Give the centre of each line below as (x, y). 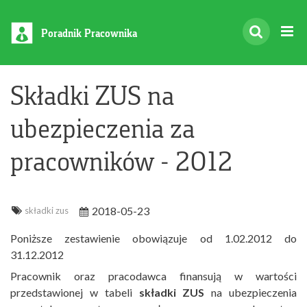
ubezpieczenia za (102, 128)
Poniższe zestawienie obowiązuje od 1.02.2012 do (153, 238)
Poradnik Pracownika (89, 33)
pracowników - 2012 (121, 161)
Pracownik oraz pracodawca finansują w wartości (153, 276)
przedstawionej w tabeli (75, 292)
